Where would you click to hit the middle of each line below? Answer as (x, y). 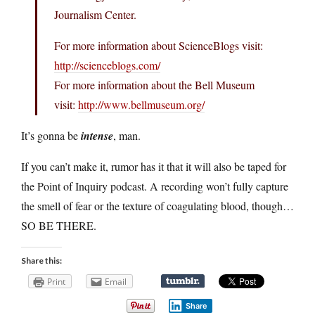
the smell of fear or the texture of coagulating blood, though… (157, 205)
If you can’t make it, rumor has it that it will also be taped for (154, 166)
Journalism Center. (95, 14)
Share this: (41, 260)
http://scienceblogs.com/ (107, 65)
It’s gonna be (51, 135)
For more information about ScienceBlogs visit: (159, 45)
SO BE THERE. (59, 225)
